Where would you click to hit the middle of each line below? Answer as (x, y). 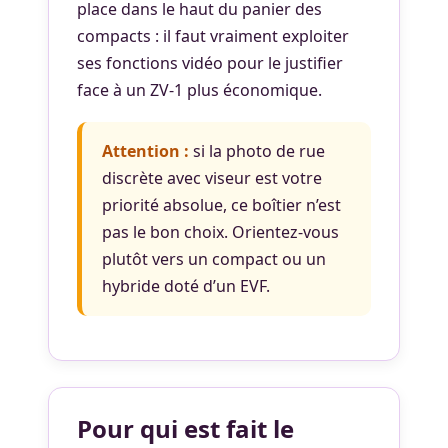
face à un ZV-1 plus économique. (199, 89)
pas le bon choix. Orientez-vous (220, 231)
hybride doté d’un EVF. (186, 285)
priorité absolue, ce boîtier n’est (221, 204)
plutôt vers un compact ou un (214, 258)
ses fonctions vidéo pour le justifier (210, 62)
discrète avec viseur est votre (212, 177)
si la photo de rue (257, 150)
